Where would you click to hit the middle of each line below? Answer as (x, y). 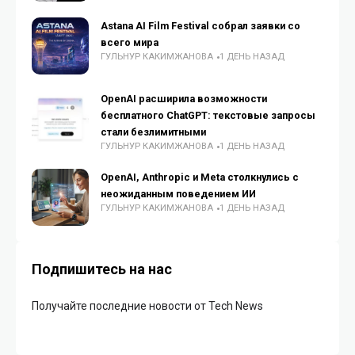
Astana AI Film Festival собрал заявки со (200, 26)
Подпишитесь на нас (102, 269)
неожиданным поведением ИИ (178, 194)
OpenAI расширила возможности (184, 99)
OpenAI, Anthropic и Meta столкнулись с (200, 177)
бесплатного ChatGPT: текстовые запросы (208, 115)
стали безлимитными (153, 132)
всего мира (130, 42)
